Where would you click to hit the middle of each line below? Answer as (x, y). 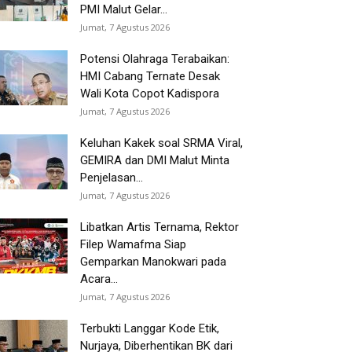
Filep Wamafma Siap (133, 244)
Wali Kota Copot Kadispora (150, 93)
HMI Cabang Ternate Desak (150, 76)
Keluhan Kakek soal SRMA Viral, (161, 143)
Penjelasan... (112, 178)
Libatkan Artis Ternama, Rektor (159, 227)
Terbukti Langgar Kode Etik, (150, 328)
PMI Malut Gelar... (124, 9)
